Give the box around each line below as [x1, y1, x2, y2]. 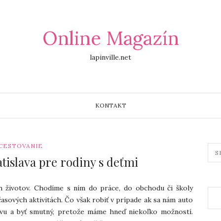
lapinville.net [90, 53, 131, 62]
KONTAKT [95, 102, 126, 109]
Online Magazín [42, 26, 179, 50]
